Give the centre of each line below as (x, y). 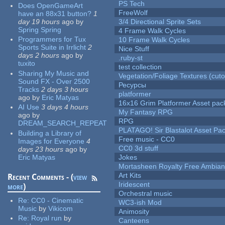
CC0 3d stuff (139, 148)
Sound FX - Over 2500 (54, 81)
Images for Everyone (51, 141)
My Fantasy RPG (146, 112)
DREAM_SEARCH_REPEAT (63, 123)
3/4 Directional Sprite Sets (160, 22)
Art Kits (130, 176)
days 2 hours (39, 55)
